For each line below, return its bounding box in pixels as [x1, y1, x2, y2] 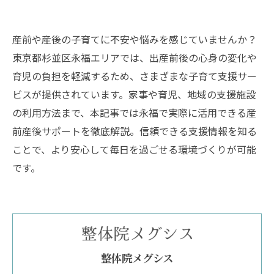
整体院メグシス [101, 250, 173, 265]
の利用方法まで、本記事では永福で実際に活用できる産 [12, 105, 256, 120]
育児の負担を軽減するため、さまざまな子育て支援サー [12, 68, 257, 83]
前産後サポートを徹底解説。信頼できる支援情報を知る [12, 124, 257, 138]
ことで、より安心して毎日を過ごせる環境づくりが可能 [12, 142, 256, 157]
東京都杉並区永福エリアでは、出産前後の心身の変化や [12, 50, 257, 65]
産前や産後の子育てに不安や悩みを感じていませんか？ [12, 32, 257, 46]
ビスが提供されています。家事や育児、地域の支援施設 [12, 87, 256, 102]
